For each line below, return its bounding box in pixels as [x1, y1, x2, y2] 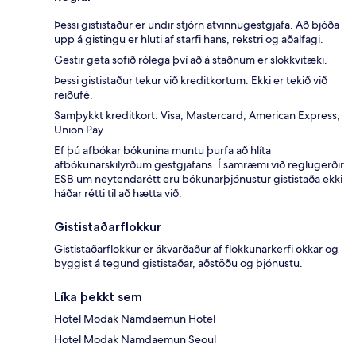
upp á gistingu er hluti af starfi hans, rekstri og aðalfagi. [54, 32, 323, 47]
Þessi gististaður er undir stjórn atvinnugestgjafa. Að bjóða [54, 17, 339, 33]
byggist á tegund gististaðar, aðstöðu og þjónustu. [54, 256, 303, 271]
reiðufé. [54, 87, 93, 103]
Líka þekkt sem [54, 289, 142, 305]
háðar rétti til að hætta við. [54, 186, 182, 201]
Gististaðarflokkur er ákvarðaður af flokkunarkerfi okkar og [54, 242, 339, 257]
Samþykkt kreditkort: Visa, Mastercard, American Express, [54, 108, 340, 123]
